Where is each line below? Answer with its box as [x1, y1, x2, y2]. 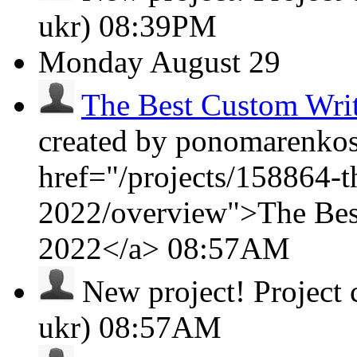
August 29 [150, 45, 280, 79]
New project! [74, 274, 253, 308]
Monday [38, 45, 143, 79]
